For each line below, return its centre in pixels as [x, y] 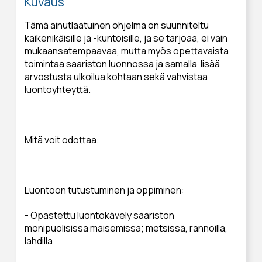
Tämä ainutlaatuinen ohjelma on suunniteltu [116, 25]
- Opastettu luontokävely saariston [99, 215]
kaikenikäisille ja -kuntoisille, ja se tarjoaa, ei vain [126, 38]
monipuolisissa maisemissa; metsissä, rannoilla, [126, 228]
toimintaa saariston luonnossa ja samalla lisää [122, 63]
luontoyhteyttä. [57, 89]
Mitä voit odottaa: [62, 139]
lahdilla [38, 241]
